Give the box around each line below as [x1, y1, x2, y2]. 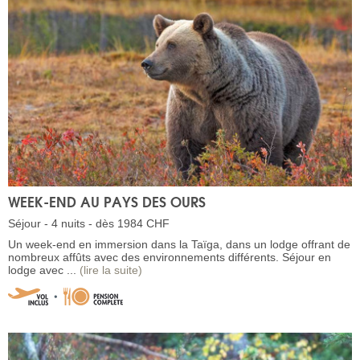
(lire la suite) [80, 263, 142, 276]
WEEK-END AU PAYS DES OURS [8, 190, 206, 212]
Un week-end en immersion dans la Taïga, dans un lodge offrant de [8, 237, 350, 251]
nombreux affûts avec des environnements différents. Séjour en [8, 250, 331, 264]
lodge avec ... [8, 263, 80, 276]
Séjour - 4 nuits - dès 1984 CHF [8, 216, 170, 230]
